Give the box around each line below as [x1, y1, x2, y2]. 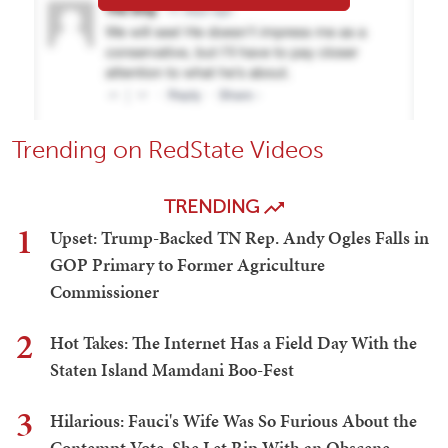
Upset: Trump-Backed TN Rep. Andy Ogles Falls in [50, 225, 429, 251]
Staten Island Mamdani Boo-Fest [50, 357, 294, 383]
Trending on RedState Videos [12, 135, 324, 165]
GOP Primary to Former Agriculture [50, 252, 325, 278]
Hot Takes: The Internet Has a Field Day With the [50, 330, 417, 356]
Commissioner [50, 279, 159, 305]
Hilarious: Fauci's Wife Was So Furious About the [50, 408, 417, 434]
